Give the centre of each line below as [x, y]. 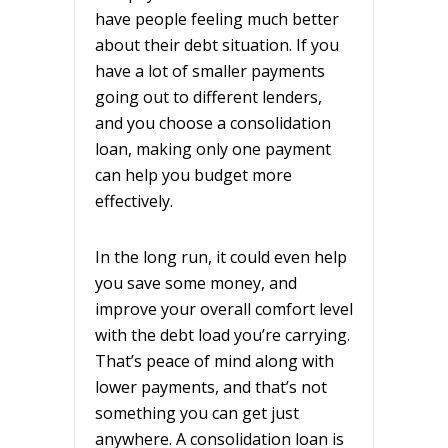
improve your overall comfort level [224, 308]
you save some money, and [196, 282]
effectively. [134, 200]
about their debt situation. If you [217, 44]
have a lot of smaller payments [210, 70]
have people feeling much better [217, 18]
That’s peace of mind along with [214, 360]
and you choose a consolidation [213, 122]
